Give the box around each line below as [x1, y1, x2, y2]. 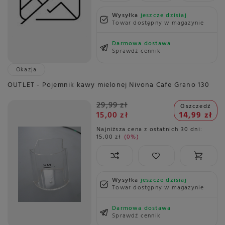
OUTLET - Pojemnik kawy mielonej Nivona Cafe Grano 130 [8, 79, 210, 91]
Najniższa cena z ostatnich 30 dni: [96, 125, 202, 135]
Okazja [16, 65, 37, 75]
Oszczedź [180, 101, 211, 112]
